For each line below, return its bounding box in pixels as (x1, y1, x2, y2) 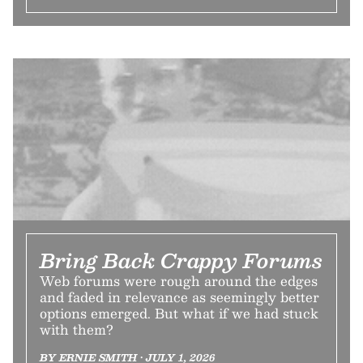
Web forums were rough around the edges (40, 270, 318, 292)
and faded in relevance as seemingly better (40, 286, 319, 308)
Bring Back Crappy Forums (40, 244, 322, 276)
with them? (40, 318, 113, 340)
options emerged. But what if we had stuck (40, 302, 318, 324)
